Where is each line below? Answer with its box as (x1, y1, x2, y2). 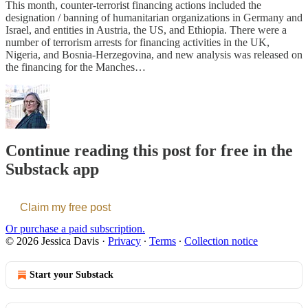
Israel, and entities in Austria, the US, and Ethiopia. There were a (5, 23, 287, 36)
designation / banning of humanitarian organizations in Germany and (5, 11, 302, 23)
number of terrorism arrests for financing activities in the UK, (5, 36, 269, 48)
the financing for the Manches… (5, 60, 146, 73)
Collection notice (184, 235, 258, 247)
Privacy (108, 235, 141, 247)
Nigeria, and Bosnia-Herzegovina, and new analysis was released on (5, 48, 302, 60)
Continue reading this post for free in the (5, 142, 293, 160)
